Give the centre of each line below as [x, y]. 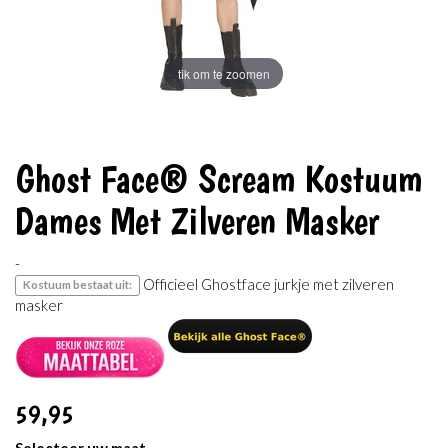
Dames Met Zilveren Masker [197, 220]
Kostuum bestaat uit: [77, 285]
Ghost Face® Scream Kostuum [219, 178]
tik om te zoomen [224, 73]
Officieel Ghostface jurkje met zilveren [266, 283]
